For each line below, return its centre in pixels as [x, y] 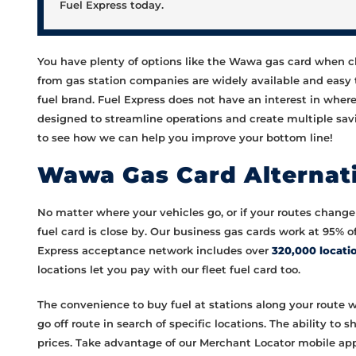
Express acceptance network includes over [155, 251]
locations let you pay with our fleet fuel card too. [169, 270]
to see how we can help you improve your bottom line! [185, 138]
